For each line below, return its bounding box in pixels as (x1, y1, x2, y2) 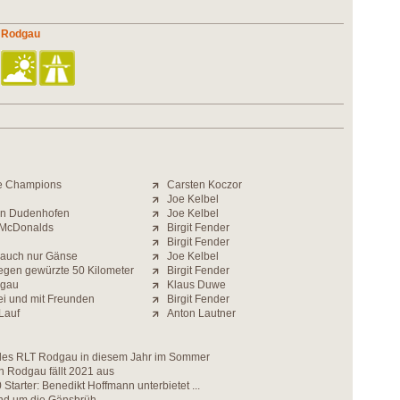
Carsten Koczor (167, 179, 242, 191)
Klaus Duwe (167, 279, 226, 291)
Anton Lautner (167, 307, 236, 320)
